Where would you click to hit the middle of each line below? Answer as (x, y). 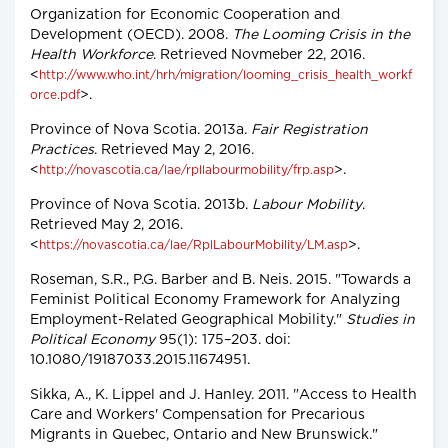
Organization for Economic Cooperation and (185, 15)
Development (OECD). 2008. (131, 35)
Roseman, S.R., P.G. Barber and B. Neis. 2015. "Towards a (220, 280)
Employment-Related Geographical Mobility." (188, 320)
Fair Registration (309, 130)
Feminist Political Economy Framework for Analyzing (215, 300)
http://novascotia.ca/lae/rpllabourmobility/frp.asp (186, 170)
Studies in (380, 320)
